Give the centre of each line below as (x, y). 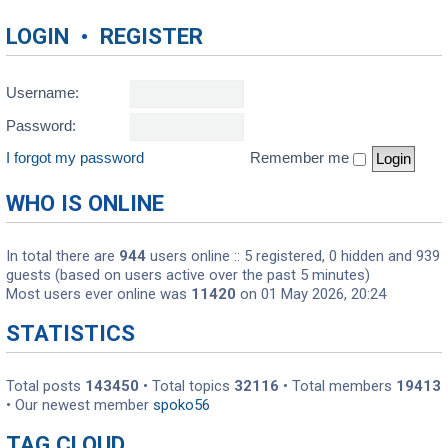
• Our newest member (79, 404)
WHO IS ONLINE (85, 203)
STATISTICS (70, 332)
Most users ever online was (98, 294)
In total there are (62, 256)
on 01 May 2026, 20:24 (311, 294)
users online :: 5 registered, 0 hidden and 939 (293, 256)
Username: (42, 93)
